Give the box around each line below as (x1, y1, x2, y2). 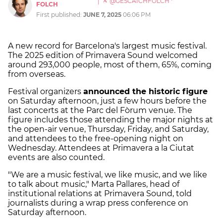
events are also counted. (8, 153, 105, 163)
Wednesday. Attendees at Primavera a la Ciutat (8, 143, 194, 153)
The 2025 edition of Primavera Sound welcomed (8, 51, 198, 60)
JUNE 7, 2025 (83, 11, 122, 19)
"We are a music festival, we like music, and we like (8, 170, 207, 180)
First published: (36, 11, 84, 19)
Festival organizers (8, 87, 83, 97)
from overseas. (8, 69, 65, 79)
